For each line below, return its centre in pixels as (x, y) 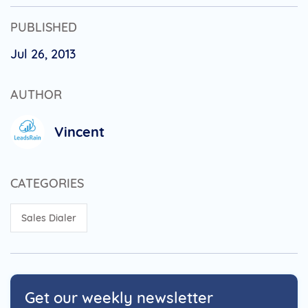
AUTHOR (36, 94)
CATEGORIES (47, 183)
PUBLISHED (44, 27)
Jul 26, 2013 (43, 54)
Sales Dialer (49, 218)
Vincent (79, 131)
